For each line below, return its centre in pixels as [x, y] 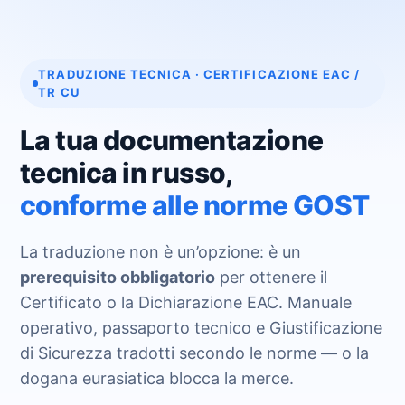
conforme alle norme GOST [195, 205]
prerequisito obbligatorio [118, 277]
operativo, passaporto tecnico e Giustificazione [201, 328]
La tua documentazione [172, 140]
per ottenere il [271, 277]
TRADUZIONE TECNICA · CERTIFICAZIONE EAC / [199, 74]
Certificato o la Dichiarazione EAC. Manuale [186, 302]
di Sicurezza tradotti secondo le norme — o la [194, 353]
